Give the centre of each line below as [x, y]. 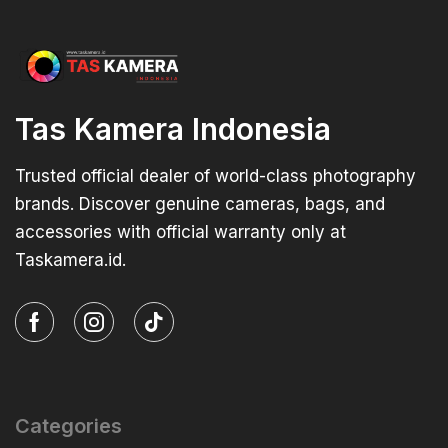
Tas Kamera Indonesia [173, 129]
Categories [68, 426]
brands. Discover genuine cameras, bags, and [200, 204]
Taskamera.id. [70, 260]
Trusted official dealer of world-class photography [215, 176]
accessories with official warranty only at [180, 232]
